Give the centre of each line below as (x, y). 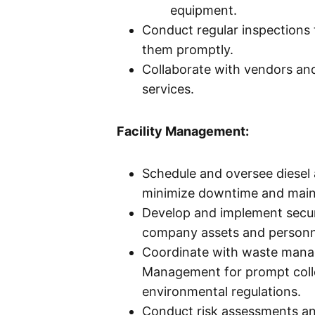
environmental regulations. (221, 292)
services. (168, 89)
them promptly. (188, 50)
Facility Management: (181, 131)
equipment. (204, 11)
